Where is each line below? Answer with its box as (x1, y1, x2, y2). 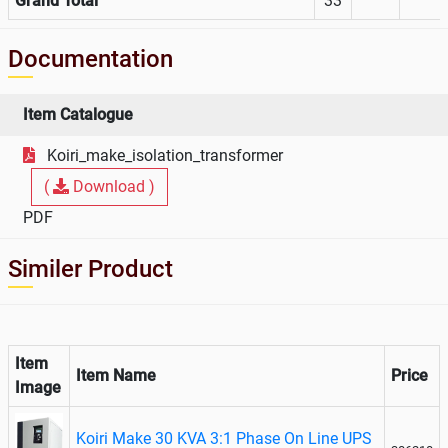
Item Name (76, 365, 156, 385)
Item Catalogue (23, 104, 133, 124)
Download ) (73, 176, 155, 196)
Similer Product (8, 254, 173, 283)
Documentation (8, 44, 173, 73)
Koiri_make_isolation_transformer (47, 145, 283, 165)
